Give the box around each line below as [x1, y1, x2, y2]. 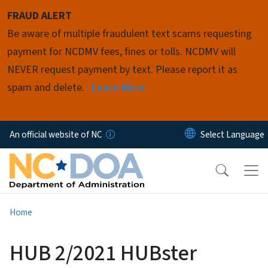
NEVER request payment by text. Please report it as [7, 62, 237, 77]
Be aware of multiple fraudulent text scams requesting [7, 26, 252, 41]
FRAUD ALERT [7, 8, 72, 23]
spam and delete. [7, 80, 87, 95]
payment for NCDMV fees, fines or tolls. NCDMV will [7, 44, 236, 59]
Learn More [92, 80, 145, 95]
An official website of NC [10, 128, 102, 141]
